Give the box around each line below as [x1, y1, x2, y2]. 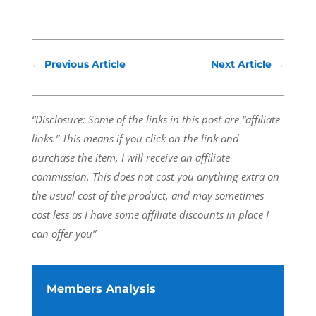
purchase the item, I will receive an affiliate [31, 150, 230, 164]
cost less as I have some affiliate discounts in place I [31, 207, 269, 221]
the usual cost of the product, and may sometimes [31, 188, 264, 202]
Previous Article [44, 58, 126, 71]
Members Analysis [46, 282, 156, 296]
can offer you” [31, 226, 96, 241]
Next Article [211, 58, 272, 71]
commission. [31, 169, 90, 183]
